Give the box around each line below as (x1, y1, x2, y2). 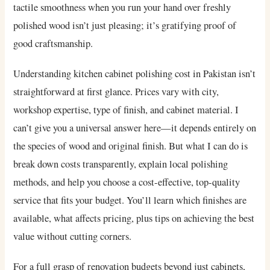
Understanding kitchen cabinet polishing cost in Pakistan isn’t (13, 67, 256, 81)
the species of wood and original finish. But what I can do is (13, 139, 248, 153)
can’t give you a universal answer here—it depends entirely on (13, 121, 257, 135)
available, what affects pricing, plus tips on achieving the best (13, 212, 255, 225)
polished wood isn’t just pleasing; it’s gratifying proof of (13, 19, 237, 33)
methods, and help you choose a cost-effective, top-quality (13, 175, 240, 189)
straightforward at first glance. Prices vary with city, (13, 85, 219, 99)
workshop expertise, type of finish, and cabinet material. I (13, 103, 239, 117)
